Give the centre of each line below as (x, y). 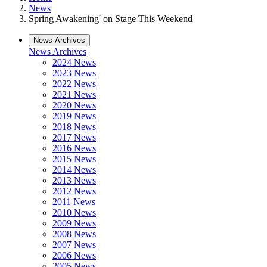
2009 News (74, 223)
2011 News (74, 202)
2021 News (74, 94)
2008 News (74, 234)
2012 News (74, 191)
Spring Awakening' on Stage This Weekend (111, 19)
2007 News (74, 245)
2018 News (74, 127)
